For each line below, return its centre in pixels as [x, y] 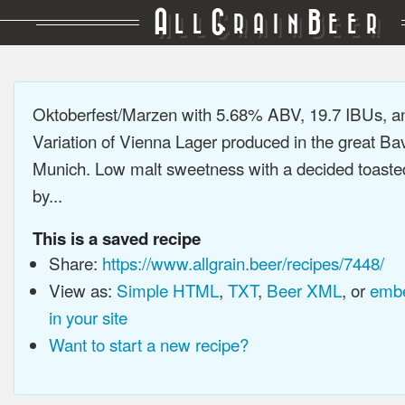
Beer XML [304, 290]
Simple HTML [167, 290]
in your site [88, 317]
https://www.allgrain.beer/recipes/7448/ [243, 263]
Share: [75, 263]
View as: [82, 290]
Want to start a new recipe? [148, 344]
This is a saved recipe [117, 238]
